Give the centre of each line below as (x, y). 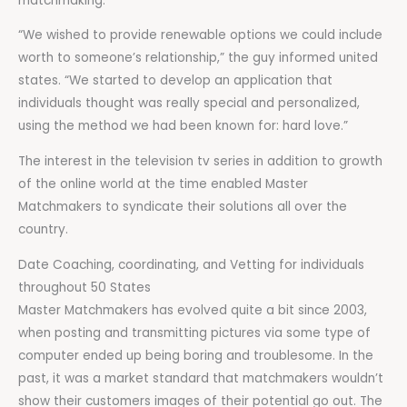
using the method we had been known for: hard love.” (183, 126)
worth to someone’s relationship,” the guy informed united (198, 58)
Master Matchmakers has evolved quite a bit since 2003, (193, 310)
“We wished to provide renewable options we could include (200, 35)
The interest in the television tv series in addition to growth (200, 162)
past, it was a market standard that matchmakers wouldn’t (201, 378)
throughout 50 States (84, 287)
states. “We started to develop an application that (175, 81)
